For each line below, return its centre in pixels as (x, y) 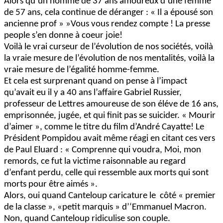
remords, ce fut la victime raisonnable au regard (95, 161)
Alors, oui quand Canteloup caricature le (80, 196)
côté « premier (188, 196)
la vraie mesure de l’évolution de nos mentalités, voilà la (109, 58)
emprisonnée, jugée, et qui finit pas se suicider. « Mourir (110, 115)
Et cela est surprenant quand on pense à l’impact (96, 81)
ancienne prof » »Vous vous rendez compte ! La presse (107, 24)
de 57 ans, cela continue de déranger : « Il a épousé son (109, 12)
